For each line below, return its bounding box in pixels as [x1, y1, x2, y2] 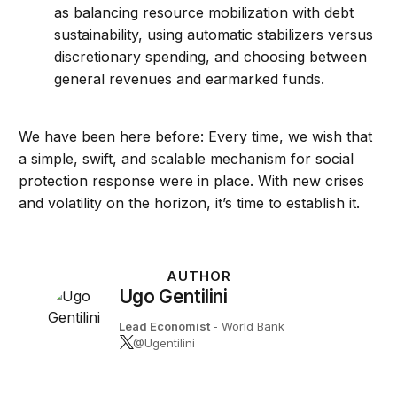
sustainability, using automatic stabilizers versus [54, 25, 374, 43]
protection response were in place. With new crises [19, 171, 365, 190]
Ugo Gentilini [118, 284, 228, 307]
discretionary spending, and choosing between [54, 47, 368, 66]
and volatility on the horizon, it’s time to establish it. [19, 193, 361, 212]
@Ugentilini [132, 336, 195, 351]
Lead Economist [118, 318, 213, 333]
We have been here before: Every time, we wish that [19, 127, 373, 145]
